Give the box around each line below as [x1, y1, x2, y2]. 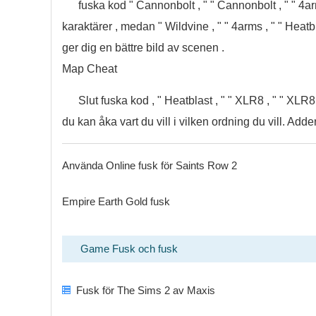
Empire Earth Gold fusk [62, 195, 170, 207]
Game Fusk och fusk [80, 243, 178, 255]
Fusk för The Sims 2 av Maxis [76, 284, 215, 296]
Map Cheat [62, 63, 117, 75]
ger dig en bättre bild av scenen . [62, 42, 224, 54]
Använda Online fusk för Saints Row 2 [62, 159, 237, 171]
